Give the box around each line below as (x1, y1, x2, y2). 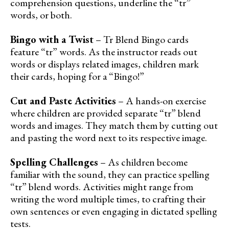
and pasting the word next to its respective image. (10, 131, 207, 145)
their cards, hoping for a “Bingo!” (10, 70, 144, 83)
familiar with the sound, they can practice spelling (10, 168, 210, 181)
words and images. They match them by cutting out (10, 119, 218, 132)
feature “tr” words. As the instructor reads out (10, 45, 197, 59)
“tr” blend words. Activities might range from (10, 180, 193, 194)
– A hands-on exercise (116, 94, 206, 108)
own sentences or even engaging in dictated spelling (10, 204, 217, 218)
